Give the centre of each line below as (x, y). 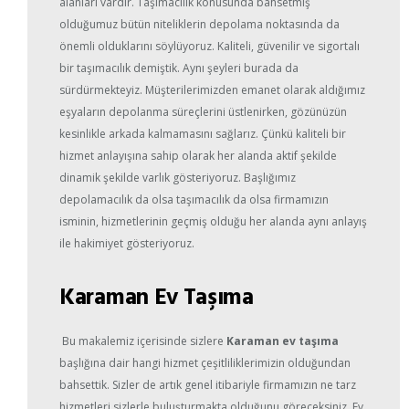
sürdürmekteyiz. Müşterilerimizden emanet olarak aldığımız (212, 90)
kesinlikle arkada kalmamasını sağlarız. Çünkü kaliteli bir (203, 134)
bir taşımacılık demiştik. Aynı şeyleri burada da (179, 68)
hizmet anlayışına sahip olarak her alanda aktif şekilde (198, 156)
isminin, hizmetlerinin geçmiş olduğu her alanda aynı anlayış (213, 222)
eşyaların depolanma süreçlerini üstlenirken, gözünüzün (203, 112)
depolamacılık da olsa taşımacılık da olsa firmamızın (194, 200)
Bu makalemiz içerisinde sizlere (143, 341)
